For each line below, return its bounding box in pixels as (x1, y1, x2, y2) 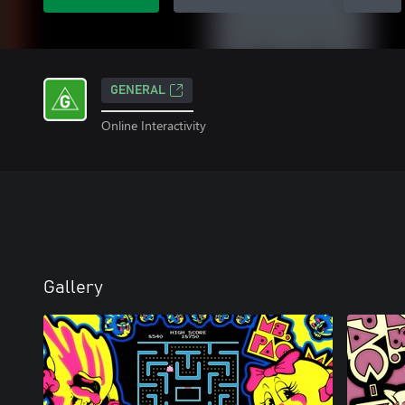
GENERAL (110, 84, 165, 97)
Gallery (43, 278, 103, 297)
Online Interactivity (101, 116, 206, 134)
